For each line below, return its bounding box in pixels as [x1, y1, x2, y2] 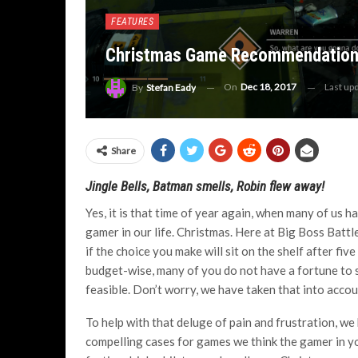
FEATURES [111, 16, 153, 28]
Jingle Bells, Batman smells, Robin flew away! [86, 178, 324, 194]
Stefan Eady [146, 82, 196, 93]
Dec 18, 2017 [241, 81, 296, 93]
